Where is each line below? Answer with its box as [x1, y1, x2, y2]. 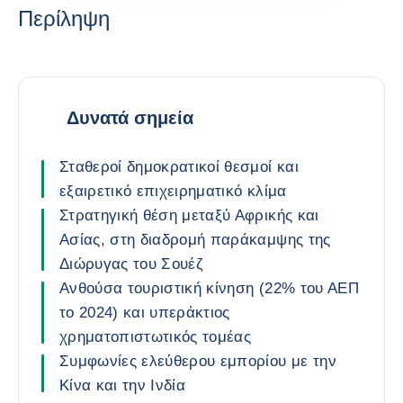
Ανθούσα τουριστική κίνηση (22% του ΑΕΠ [59, 280, 359, 297]
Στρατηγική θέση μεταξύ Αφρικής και [59, 207, 319, 224]
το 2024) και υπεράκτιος [59, 304, 230, 321]
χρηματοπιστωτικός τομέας [59, 328, 252, 345]
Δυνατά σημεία [67, 107, 193, 128]
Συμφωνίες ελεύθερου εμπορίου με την [59, 353, 336, 370]
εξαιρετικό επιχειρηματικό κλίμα [59, 183, 287, 200]
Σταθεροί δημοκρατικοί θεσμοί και [59, 158, 299, 175]
